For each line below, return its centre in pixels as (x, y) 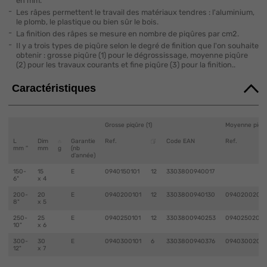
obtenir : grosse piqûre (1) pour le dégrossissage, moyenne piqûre (132, 55)
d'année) (83, 155)
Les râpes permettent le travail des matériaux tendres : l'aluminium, (135, 12)
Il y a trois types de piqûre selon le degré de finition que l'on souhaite (137, 45)
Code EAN (180, 141)
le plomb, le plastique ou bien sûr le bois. (87, 21)
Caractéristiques (54, 88)
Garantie (83, 141)
